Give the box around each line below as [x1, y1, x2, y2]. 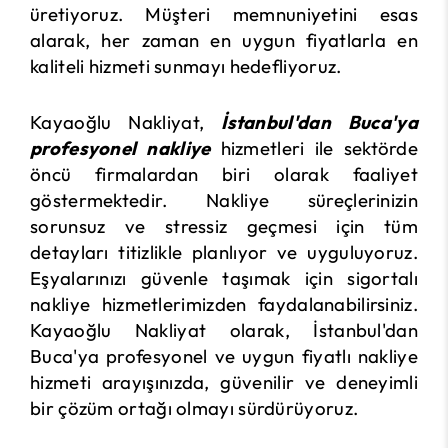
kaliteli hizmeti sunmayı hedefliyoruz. [30, 54, 342, 78]
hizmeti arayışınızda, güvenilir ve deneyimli [30, 370, 418, 394]
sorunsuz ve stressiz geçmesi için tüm [30, 214, 418, 238]
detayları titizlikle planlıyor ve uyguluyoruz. [30, 240, 418, 264]
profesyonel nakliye [30, 136, 211, 160]
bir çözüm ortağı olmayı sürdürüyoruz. [30, 396, 359, 420]
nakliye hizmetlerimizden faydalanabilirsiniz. [30, 292, 418, 316]
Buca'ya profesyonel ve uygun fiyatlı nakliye [30, 344, 418, 368]
